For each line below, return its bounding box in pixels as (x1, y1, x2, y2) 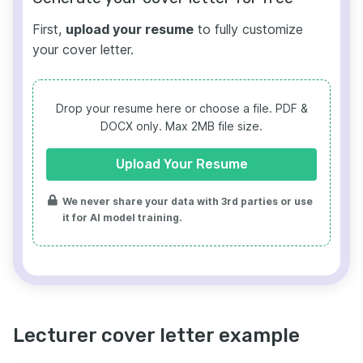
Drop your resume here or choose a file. (55, 101, 275, 115)
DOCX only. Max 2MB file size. (100, 119, 263, 133)
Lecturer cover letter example (13, 324, 300, 347)
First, (32, 21, 66, 37)
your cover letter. (32, 41, 134, 58)
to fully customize (194, 21, 303, 37)
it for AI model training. (62, 211, 182, 224)
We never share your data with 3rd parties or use (62, 195, 313, 207)
